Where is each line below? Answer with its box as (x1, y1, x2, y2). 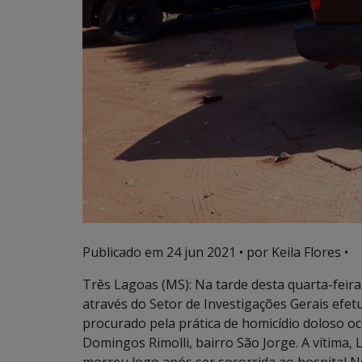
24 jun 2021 (166, 243, 236, 261)
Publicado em (82, 243, 166, 261)
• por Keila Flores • (236, 243, 348, 261)
